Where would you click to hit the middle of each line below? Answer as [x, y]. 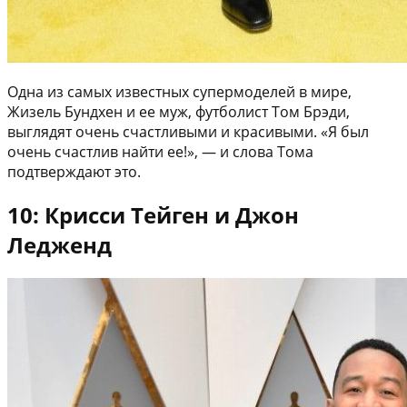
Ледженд [60, 245]
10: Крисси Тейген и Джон [153, 215]
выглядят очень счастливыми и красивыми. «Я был [188, 132]
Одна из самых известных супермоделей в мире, [179, 92]
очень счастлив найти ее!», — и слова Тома [160, 152]
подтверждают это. [74, 172]
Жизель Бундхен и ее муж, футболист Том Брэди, [179, 112]
